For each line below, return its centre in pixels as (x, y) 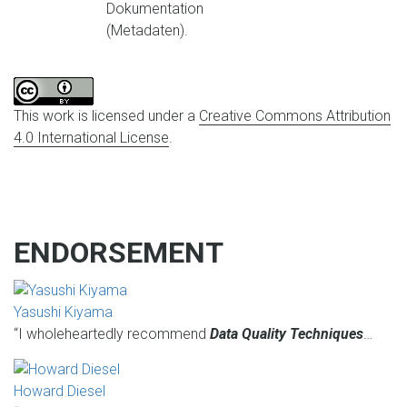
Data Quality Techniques (287, 333)
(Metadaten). (147, 30)
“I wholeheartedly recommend (112, 333)
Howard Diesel (60, 392)
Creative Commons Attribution (295, 115)
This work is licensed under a (106, 115)
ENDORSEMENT (119, 252)
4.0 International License (91, 137)
